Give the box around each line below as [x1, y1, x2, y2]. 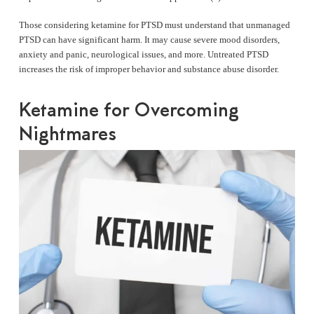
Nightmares [18, 121, 116, 145]
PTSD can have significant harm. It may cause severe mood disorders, [18, 34, 280, 46]
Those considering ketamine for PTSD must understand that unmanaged [18, 20, 290, 31]
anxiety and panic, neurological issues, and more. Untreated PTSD [18, 49, 268, 60]
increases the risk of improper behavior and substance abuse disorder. [18, 64, 279, 75]
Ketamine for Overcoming [18, 97, 239, 121]
